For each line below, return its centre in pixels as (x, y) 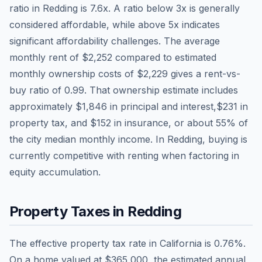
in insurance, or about (163, 123)
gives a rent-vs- (204, 73)
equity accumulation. (55, 172)
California (181, 243)
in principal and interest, (162, 106)
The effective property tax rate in (85, 243)
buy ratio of (37, 90)
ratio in (26, 8)
